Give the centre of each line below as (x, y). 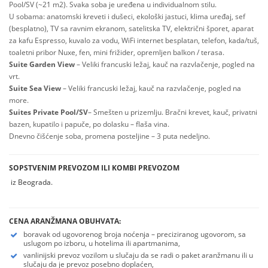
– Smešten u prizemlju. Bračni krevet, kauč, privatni (173, 112)
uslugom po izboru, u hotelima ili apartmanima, (102, 243)
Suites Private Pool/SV (48, 112)
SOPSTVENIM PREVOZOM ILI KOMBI (73, 168)
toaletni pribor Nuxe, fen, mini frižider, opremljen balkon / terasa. (117, 52)
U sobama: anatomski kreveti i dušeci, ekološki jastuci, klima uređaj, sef (127, 16)
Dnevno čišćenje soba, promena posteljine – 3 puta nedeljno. (109, 136)
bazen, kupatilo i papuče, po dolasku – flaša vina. (89, 124)
